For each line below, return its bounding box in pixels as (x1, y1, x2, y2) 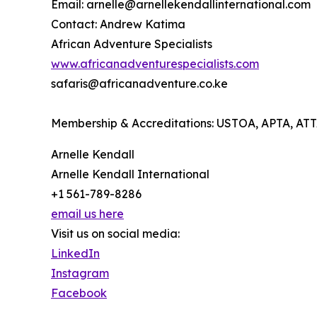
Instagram (51, 266, 109, 281)
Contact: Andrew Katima (51, 17, 185, 32)
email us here (51, 207, 124, 221)
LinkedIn (51, 246, 100, 261)
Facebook (51, 286, 107, 301)
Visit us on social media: (51, 226, 180, 241)
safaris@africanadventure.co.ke (51, 76, 228, 91)
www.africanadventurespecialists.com (51, 57, 259, 71)
